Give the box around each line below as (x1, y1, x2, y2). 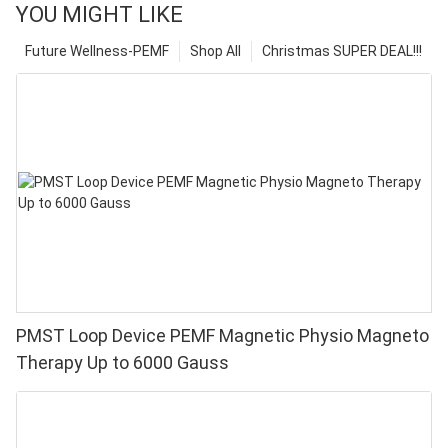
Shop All (190, 42, 241, 59)
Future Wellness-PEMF (25, 42, 169, 59)
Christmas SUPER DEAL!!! (262, 42, 422, 59)
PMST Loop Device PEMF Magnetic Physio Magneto (16, 324, 429, 346)
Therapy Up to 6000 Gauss (16, 351, 229, 373)
